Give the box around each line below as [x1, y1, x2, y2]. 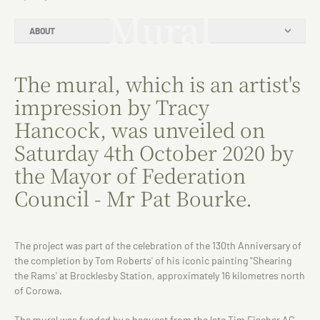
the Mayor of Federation [14, 161, 246, 189]
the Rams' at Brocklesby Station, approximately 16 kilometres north [14, 269, 305, 281]
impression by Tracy [14, 92, 209, 121]
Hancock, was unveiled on [14, 115, 265, 144]
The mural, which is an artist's [14, 69, 301, 98]
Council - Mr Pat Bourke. [14, 184, 252, 212]
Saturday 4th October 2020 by [14, 138, 294, 166]
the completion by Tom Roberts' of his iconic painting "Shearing [14, 254, 291, 266]
